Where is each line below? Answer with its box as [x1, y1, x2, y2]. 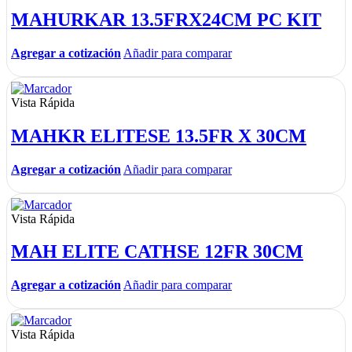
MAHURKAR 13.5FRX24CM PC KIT [11, 9, 321, 30]
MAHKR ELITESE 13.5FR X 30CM [11, 125, 306, 146]
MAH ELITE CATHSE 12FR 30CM [11, 241, 303, 262]
